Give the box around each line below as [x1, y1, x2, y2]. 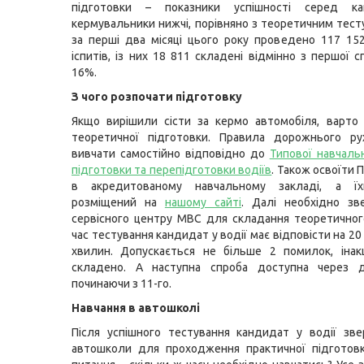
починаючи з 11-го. [71, 277, 171, 290]
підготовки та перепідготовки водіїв [71, 163, 272, 176]
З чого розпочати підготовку [71, 90, 242, 103]
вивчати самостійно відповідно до [71, 147, 270, 160]
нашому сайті [164, 196, 241, 209]
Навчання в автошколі [71, 301, 200, 314]
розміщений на [71, 196, 165, 209]
